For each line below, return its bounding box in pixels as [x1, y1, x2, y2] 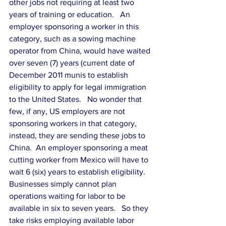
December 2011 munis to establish [9, 71, 130, 79]
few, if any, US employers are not [9, 107, 127, 116]
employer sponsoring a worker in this [9, 22, 141, 31]
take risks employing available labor [9, 216, 136, 224]
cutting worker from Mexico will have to [9, 155, 150, 164]
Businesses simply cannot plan [9, 180, 119, 188]
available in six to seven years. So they [9, 204, 150, 212]
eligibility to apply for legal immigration [9, 83, 148, 91]
